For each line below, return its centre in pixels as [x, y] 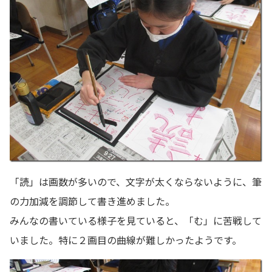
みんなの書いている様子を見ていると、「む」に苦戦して [136, 220]
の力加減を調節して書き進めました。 [92, 201]
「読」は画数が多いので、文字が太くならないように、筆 [136, 181]
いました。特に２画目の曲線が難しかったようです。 [126, 240]
